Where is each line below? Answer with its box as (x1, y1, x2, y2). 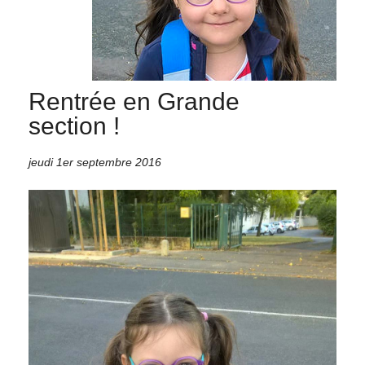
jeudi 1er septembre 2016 (29, 156, 161, 169)
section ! (29, 112, 120, 140)
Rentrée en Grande (29, 87, 240, 116)
